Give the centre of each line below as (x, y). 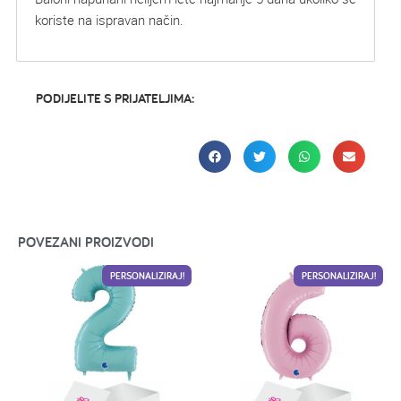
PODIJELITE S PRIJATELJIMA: (115, 98)
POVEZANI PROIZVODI (86, 242)
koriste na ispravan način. (109, 19)
